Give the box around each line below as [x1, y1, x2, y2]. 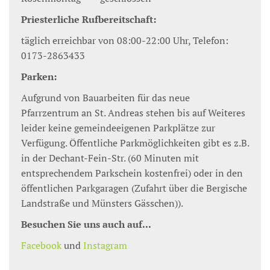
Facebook [21, 239, 61, 252]
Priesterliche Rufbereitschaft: [21, 13, 161, 26]
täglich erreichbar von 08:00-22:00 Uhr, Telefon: [21, 34, 228, 47]
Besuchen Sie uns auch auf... [21, 218, 151, 231]
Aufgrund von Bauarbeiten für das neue [21, 91, 190, 104]
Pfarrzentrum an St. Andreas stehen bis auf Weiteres [21, 106, 245, 119]
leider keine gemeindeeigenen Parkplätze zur [21, 121, 215, 134]
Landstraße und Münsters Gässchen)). [21, 196, 183, 210]
